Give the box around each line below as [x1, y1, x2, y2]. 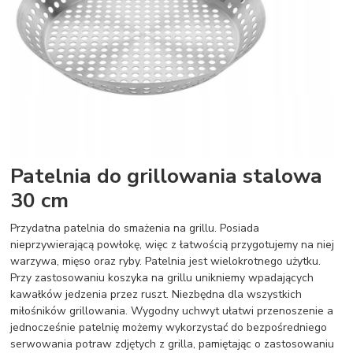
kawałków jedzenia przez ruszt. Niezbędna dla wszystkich [10, 286, 303, 302]
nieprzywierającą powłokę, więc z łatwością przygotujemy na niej [10, 236, 335, 252]
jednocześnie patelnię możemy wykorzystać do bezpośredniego [10, 319, 328, 335]
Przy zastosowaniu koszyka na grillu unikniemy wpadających [10, 269, 314, 285]
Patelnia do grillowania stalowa [10, 161, 323, 190]
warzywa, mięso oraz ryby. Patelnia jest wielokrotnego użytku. [10, 253, 321, 269]
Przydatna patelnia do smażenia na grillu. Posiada [10, 220, 260, 236]
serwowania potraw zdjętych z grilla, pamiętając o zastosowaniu [10, 336, 335, 351]
